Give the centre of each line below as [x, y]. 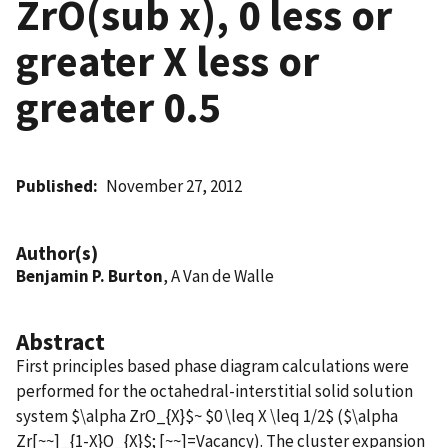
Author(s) [57, 252]
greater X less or [167, 60]
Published [54, 185]
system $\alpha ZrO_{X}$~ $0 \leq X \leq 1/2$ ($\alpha [207, 415]
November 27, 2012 [174, 185]
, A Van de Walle [218, 275]
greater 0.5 [118, 106]
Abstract [60, 341]
